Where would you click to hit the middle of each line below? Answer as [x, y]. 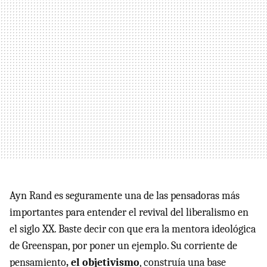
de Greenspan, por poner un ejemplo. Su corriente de [123, 246]
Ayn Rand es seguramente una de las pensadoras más [125, 196]
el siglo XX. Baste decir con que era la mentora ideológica [133, 229]
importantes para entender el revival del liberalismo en [129, 213]
